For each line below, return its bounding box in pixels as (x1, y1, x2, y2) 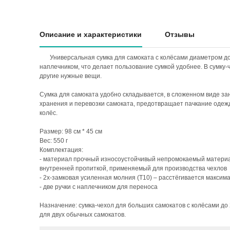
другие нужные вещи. (40, 72, 102, 80)
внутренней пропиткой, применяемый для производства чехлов (40, 165, 227, 172)
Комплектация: (40, 146, 83, 154)
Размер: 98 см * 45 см (40, 128, 102, 135)
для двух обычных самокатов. (40, 211, 126, 218)
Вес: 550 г (40, 137, 68, 144)
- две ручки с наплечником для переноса (40, 183, 158, 190)
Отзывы (165, 30, 195, 39)
